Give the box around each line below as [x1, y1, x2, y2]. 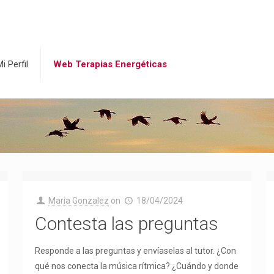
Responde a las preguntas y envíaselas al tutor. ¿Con [34, 246, 236, 256]
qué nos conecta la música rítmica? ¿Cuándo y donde [34, 261, 239, 271]
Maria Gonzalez [48, 196, 109, 206]
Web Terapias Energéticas [53, 59, 167, 70]
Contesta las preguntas [34, 213, 218, 234]
